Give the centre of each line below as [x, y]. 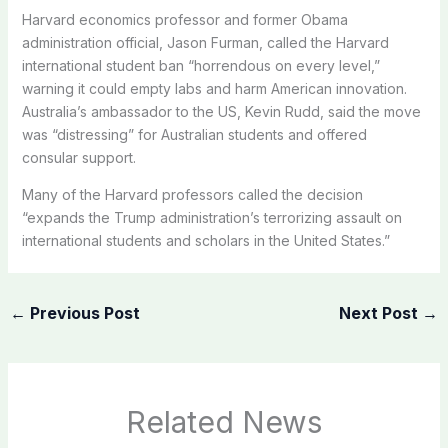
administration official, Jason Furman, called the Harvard [205, 42]
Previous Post [82, 312]
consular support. [78, 157]
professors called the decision [262, 194]
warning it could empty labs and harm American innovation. [214, 88]
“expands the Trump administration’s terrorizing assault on [211, 217]
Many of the [63, 194]
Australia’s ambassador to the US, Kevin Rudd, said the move [221, 111]
